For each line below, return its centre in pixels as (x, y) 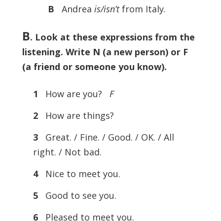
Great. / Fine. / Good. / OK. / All (107, 137)
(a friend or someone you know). (94, 67)
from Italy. (142, 9)
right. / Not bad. (67, 152)
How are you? (75, 94)
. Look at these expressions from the (112, 37)
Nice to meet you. (80, 174)
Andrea (75, 9)
